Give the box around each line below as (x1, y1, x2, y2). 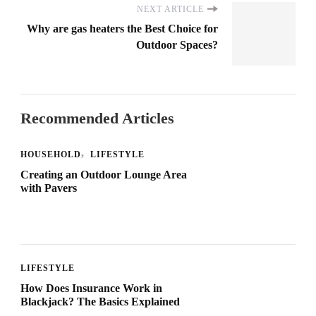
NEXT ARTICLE (137, 4, 204, 14)
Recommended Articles (20, 109, 174, 127)
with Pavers (20, 181, 77, 194)
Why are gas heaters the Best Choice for (27, 22, 218, 35)
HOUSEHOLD (20, 149, 81, 159)
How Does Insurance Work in (20, 281, 162, 294)
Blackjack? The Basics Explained (20, 295, 180, 308)
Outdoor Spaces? (136, 38, 218, 51)
